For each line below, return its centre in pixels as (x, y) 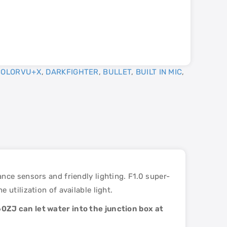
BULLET (117, 72)
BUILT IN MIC (159, 72)
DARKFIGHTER (72, 72)
